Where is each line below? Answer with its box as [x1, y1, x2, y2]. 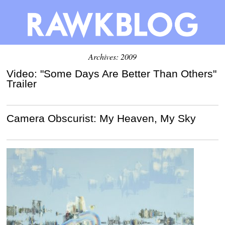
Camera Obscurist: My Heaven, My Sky [7, 112, 196, 124]
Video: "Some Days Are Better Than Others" [7, 67, 217, 79]
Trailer [7, 77, 37, 89]
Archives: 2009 [88, 51, 137, 62]
